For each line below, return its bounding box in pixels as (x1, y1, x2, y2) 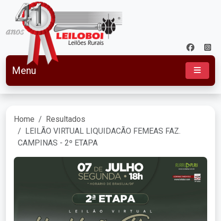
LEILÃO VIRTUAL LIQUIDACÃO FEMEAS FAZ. (25, 126, 181, 136)
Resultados (46, 114, 85, 124)
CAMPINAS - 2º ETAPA (18, 138, 98, 147)
